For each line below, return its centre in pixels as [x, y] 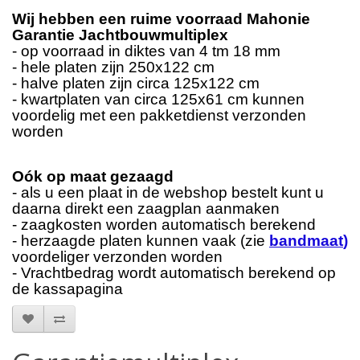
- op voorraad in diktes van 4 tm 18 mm [146, 51]
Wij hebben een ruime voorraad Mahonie [161, 19]
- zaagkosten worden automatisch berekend [166, 225]
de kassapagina [67, 289]
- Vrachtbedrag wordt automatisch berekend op [174, 273]
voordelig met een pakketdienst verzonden [159, 116]
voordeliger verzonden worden [117, 257]
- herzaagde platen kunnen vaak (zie [141, 241]
